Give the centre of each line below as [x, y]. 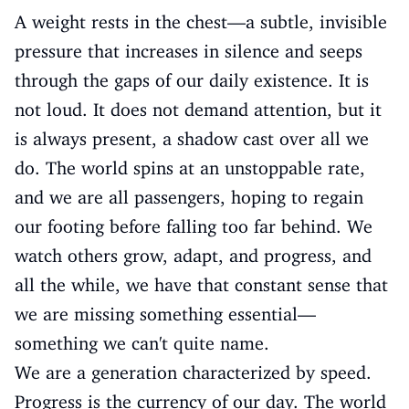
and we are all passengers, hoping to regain [189, 197]
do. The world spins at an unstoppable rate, [190, 168]
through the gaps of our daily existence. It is [192, 80]
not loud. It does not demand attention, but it [198, 110]
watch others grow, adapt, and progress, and [193, 256]
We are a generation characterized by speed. [193, 372]
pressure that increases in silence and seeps [189, 51]
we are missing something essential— [165, 314]
